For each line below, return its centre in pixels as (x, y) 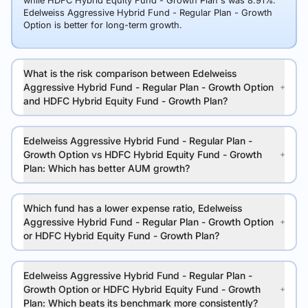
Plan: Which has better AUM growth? (107, 168)
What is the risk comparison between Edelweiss (130, 73)
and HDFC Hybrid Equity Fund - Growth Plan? (125, 101)
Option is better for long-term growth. (103, 25)
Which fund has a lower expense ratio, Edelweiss (133, 208)
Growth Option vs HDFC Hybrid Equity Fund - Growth (143, 154)
